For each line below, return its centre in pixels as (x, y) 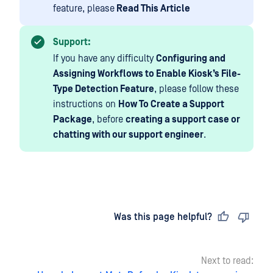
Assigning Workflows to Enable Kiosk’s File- (147, 74)
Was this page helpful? (163, 217)
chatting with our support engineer (128, 135)
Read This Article (152, 9)
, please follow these (197, 89)
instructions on (86, 105)
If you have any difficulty (105, 59)
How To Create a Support (171, 105)
